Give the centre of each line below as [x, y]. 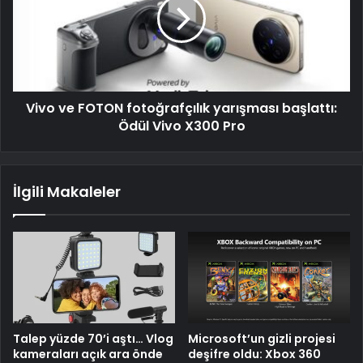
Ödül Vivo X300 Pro [181, 126]
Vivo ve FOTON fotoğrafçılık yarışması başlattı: [181, 109]
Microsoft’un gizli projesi [262, 338]
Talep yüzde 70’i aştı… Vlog [93, 338]
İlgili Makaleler [67, 192]
